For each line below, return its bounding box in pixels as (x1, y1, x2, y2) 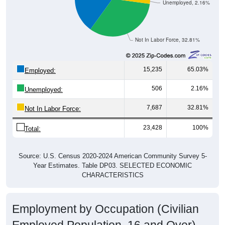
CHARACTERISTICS (81, 171, 144, 179)
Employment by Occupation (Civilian (12, 202, 199, 215)
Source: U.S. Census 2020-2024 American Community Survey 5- (18, 152, 207, 160)
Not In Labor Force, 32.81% (135, 36, 200, 43)
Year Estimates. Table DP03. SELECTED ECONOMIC (33, 161, 192, 169)
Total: (25, 125, 41, 133)
